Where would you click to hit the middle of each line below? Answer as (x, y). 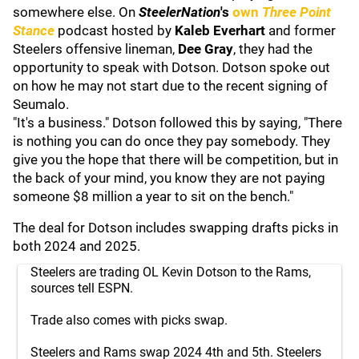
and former (301, 30)
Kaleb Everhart (220, 30)
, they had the (273, 49)
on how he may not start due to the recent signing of (170, 86)
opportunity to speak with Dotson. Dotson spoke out (171, 67)
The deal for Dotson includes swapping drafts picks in (175, 228)
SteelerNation (179, 12)
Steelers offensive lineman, (95, 49)
